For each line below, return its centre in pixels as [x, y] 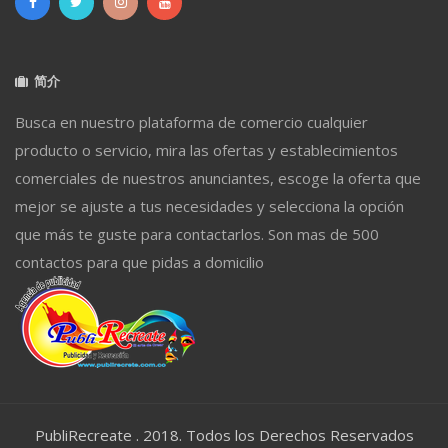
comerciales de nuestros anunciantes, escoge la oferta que [218, 177]
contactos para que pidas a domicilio [139, 261]
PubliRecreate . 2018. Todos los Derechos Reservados [224, 434]
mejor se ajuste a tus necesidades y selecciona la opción [209, 205]
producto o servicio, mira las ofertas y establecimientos [206, 149]
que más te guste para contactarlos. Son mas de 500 [197, 233]
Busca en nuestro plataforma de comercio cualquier [191, 121]
